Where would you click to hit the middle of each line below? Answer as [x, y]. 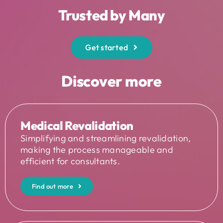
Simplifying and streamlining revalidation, [106, 138]
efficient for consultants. [70, 161]
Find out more [53, 186]
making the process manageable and [97, 150]
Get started [107, 47]
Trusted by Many [111, 15]
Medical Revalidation [77, 126]
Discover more [111, 81]
